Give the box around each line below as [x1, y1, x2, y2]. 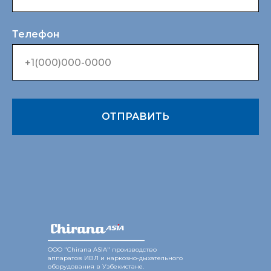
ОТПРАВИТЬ [102, 111, 169, 123]
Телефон [12, 28, 59, 41]
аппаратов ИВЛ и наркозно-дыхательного [48, 254, 183, 263]
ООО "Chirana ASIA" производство [48, 246, 157, 254]
